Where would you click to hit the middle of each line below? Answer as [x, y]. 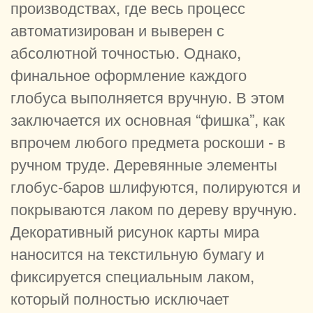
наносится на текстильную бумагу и [137, 253]
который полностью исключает [120, 298]
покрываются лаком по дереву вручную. [154, 209]
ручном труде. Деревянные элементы [144, 164]
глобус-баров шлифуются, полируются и [155, 186]
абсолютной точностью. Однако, [126, 52]
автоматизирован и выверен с [117, 30]
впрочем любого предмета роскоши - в [148, 141]
